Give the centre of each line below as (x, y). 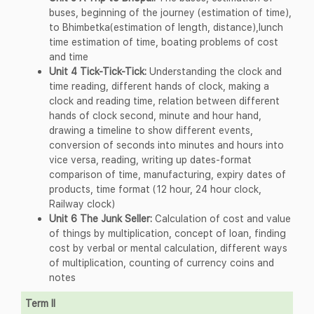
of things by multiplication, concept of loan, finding (168, 233)
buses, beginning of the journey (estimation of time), (170, 13)
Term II (40, 303)
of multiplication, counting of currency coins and (162, 263)
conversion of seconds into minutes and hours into (166, 145)
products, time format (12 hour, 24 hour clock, (155, 189)
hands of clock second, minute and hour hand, (155, 116)
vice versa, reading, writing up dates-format (150, 160)
